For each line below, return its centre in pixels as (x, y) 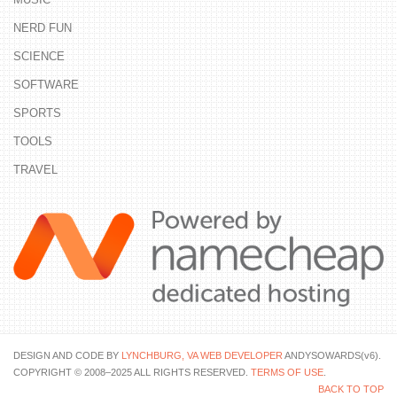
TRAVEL (35, 169)
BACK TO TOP (351, 389)
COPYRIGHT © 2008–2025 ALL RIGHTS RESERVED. (132, 372)
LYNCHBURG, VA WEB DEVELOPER (202, 355)
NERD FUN (43, 27)
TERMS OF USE (287, 372)
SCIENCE (39, 56)
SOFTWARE (46, 84)
